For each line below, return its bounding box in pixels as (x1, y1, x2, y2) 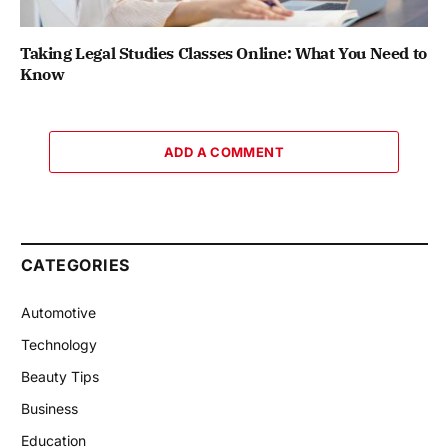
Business (21, 400, 78, 418)
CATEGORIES (21, 255, 130, 276)
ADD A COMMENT (163, 144, 285, 161)
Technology (21, 336, 97, 354)
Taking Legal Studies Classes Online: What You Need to (20, 43, 427, 64)
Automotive (21, 304, 96, 322)
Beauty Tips (21, 368, 99, 386)
